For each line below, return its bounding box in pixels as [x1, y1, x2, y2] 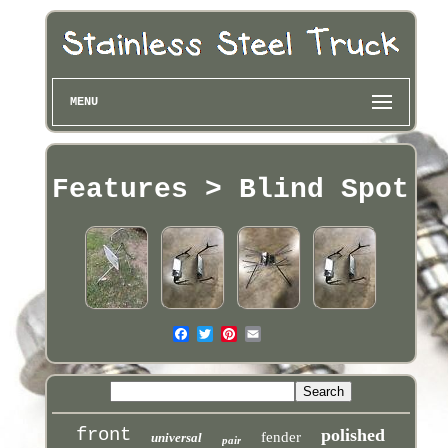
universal [151, 429, 203, 445]
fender [261, 428, 302, 445]
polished [321, 424, 386, 445]
